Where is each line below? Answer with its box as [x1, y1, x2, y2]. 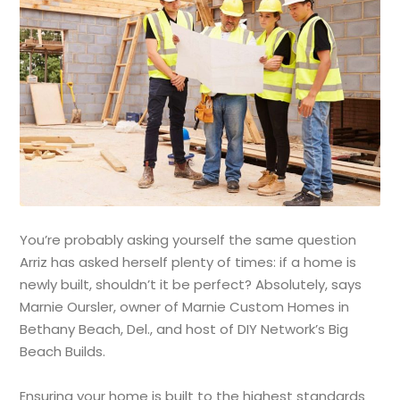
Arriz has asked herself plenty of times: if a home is [20, 252, 357, 271]
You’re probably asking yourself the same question [20, 229, 357, 249]
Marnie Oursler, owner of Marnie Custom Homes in [20, 296, 350, 316]
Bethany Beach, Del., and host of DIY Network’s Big [20, 319, 349, 338]
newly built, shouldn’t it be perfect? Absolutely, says [20, 274, 362, 294]
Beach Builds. [20, 341, 106, 361]
